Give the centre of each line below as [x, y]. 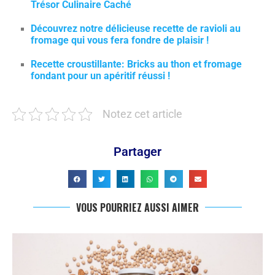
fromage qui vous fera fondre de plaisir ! [120, 40]
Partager [137, 152]
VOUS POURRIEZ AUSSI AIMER [137, 208]
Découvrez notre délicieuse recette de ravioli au [136, 29]
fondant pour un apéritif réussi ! [100, 76]
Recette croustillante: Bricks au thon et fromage [136, 64]
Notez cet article [142, 114]
